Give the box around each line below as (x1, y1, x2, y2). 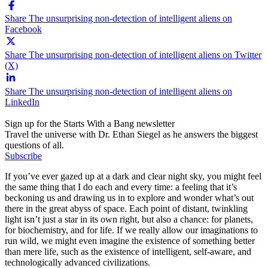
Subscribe (5, 150, 42, 161)
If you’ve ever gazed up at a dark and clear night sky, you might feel (5, 170, 261, 181)
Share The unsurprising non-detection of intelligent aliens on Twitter (5, 49, 261, 60)
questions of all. (5, 139, 64, 150)
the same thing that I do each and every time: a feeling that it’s (5, 181, 237, 192)
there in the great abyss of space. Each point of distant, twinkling (5, 203, 248, 214)
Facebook (5, 23, 42, 34)
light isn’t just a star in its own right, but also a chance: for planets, (5, 214, 253, 224)
